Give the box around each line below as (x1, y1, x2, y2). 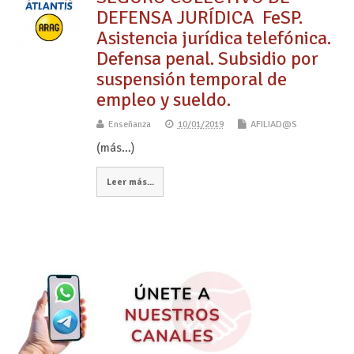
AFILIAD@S (250, 119, 297, 131)
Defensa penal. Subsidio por (96, 47, 318, 71)
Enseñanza (107, 119, 151, 131)
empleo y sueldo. (96, 88, 231, 112)
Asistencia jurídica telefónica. (96, 26, 331, 51)
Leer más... (106, 175, 154, 187)
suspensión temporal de (96, 67, 287, 92)
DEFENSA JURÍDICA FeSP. (96, 6, 303, 30)
